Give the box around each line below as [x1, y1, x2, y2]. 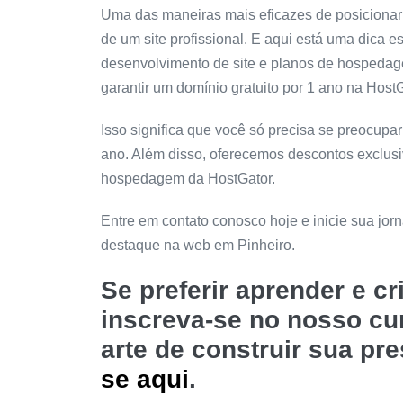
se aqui [101, 365, 189, 394]
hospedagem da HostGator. [101, 171, 275, 187]
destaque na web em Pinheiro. [101, 237, 295, 254]
